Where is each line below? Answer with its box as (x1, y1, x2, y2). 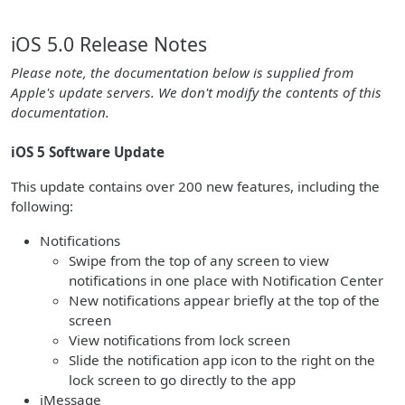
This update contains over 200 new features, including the (11, 177, 380, 195)
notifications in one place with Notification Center (69, 271, 383, 289)
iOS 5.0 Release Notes (11, 31, 207, 57)
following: (11, 197, 73, 215)
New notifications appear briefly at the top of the (69, 291, 380, 309)
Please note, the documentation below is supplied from (11, 63, 353, 81)
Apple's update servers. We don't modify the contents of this (11, 83, 381, 101)
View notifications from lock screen (69, 331, 290, 349)
